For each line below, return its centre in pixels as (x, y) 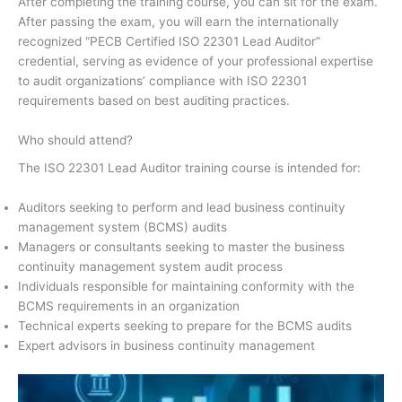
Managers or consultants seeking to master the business (181, 247)
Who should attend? (75, 140)
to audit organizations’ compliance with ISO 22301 (162, 81)
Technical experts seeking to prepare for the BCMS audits (185, 326)
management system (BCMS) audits (122, 227)
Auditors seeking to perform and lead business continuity (182, 208)
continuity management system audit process (150, 267)
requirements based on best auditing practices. (156, 101)
